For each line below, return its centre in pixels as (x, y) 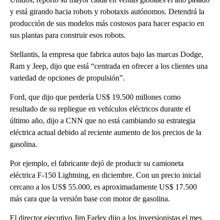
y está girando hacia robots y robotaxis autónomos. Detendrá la (107, 12)
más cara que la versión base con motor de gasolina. (90, 199)
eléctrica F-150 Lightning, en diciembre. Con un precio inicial (105, 175)
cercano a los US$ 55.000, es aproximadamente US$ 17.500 (103, 187)
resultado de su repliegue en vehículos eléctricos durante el (100, 109)
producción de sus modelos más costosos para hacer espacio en (107, 24)
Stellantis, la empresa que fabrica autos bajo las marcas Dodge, (107, 55)
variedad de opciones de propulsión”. (67, 78)
